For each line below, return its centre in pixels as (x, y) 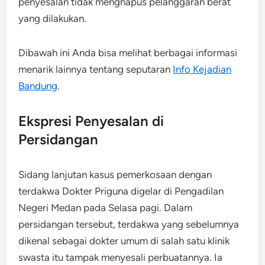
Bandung (38, 85)
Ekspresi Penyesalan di (91, 121)
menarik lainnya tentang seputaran (96, 69)
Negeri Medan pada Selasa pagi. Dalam (106, 207)
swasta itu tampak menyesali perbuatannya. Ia (121, 257)
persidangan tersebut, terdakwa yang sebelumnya (129, 224)
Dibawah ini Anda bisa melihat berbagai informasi (128, 52)
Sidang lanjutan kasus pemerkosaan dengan (115, 174)
